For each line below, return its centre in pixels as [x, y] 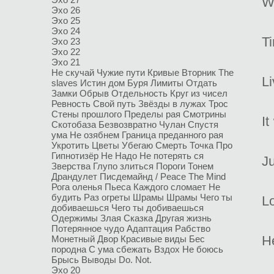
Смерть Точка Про [194, 145]
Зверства [72, 166]
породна [70, 249]
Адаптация [151, 228]
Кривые [165, 72]
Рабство [193, 228]
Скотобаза [75, 124]
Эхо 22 [66, 52]
